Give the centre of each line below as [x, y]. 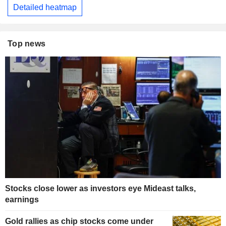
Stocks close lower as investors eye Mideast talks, [100, 189]
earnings [22, 200]
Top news [27, 44]
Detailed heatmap [45, 7]
